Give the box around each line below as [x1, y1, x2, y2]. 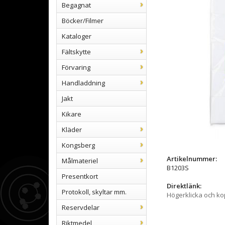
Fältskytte [62, 47, 91, 56]
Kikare [62, 109, 81, 119]
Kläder [62, 125, 82, 134]
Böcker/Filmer [62, 16, 103, 25]
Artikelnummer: [167, 154, 217, 163]
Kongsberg [62, 141, 95, 150]
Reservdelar [62, 203, 99, 212]
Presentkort [62, 172, 98, 181]
